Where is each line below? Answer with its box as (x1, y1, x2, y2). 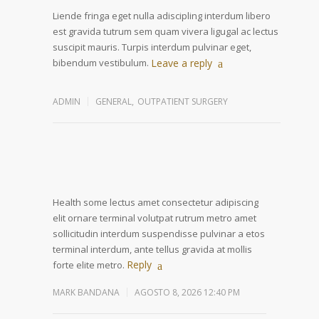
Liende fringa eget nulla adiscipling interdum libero (53, 9, 271, 23)
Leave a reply (151, 56, 212, 70)
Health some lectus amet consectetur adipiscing (53, 196, 258, 209)
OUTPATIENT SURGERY (137, 95, 228, 108)
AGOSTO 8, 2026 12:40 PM (135, 286, 240, 299)
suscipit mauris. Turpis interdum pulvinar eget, (53, 41, 251, 54)
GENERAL (95, 95, 132, 108)
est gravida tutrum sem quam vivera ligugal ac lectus (53, 25, 278, 38)
